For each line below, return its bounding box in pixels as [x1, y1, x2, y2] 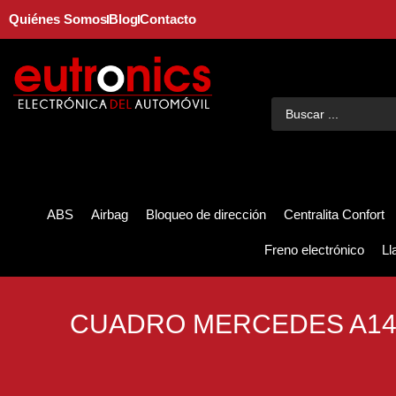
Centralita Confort [284, 207, 385, 223]
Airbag [91, 207, 128, 223]
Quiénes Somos [9, 11, 107, 27]
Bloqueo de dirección [146, 207, 266, 223]
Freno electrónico [264, 242, 364, 258]
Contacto [140, 11, 196, 27]
